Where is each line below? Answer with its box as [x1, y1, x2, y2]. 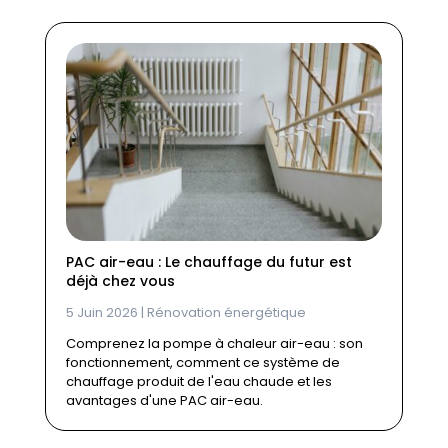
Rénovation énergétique [146, 302, 306, 322]
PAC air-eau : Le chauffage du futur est [65, 251, 352, 272]
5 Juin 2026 [65, 302, 138, 322]
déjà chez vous [65, 270, 175, 291]
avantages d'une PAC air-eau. [65, 390, 263, 410]
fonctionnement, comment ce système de [65, 352, 340, 372]
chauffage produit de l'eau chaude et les [65, 371, 332, 391]
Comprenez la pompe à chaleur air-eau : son [65, 333, 363, 353]
